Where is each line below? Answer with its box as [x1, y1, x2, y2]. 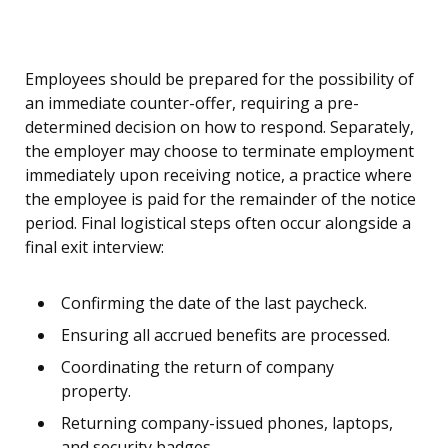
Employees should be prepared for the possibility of [25, 68, 414, 91]
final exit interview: [25, 236, 164, 259]
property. [61, 380, 131, 403]
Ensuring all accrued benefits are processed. [61, 324, 390, 347]
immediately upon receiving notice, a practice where [25, 164, 412, 187]
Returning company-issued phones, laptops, [61, 412, 393, 435]
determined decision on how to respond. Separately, [25, 116, 414, 139]
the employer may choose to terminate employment [25, 140, 414, 163]
